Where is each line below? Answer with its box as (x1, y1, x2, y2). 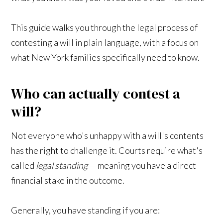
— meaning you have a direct (88, 159, 197, 171)
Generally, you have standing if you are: (11, 204, 160, 216)
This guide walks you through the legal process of (11, 21, 198, 33)
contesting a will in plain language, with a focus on (11, 36, 199, 48)
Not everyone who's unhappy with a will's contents (11, 129, 204, 141)
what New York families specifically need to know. (11, 51, 200, 63)
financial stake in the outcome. (11, 174, 125, 186)
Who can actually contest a (11, 84, 181, 103)
